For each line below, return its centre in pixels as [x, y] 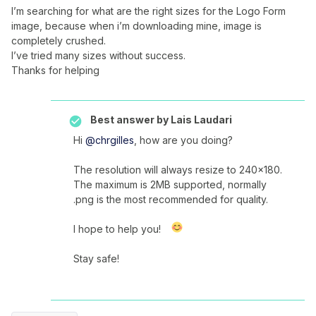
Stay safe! [96, 259]
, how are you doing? [183, 140]
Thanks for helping [55, 70]
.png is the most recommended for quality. [171, 199]
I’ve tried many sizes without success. [98, 55]
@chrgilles [110, 140]
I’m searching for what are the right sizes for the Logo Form [148, 11]
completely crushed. [59, 41]
